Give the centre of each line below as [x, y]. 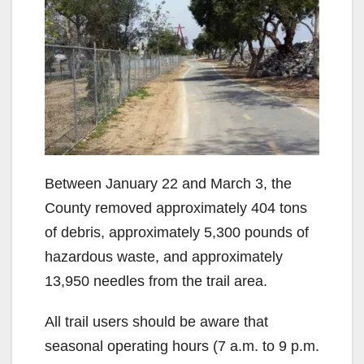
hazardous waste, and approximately [164, 256]
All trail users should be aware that [156, 321]
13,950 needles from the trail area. [156, 281]
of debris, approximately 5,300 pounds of [177, 232]
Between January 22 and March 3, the [168, 183]
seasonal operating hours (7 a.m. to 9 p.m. [182, 346]
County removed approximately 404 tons [176, 208]
